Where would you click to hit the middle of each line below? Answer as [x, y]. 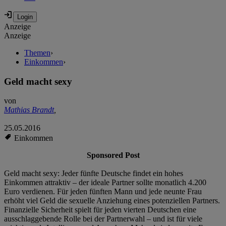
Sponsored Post [113, 155]
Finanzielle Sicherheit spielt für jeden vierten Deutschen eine [100, 210]
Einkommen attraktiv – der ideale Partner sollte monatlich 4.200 [105, 183]
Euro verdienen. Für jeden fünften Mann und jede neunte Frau [103, 192]
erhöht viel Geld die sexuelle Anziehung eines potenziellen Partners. [112, 201]
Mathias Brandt [29, 110]
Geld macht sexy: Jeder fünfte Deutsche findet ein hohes [94, 174]
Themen [37, 53]
